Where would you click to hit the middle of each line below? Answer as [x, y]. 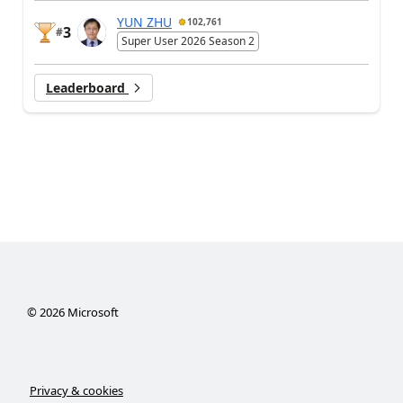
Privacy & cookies [76, 390]
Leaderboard [87, 87]
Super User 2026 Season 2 [188, 40]
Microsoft [91, 312]
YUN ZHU [144, 22]
